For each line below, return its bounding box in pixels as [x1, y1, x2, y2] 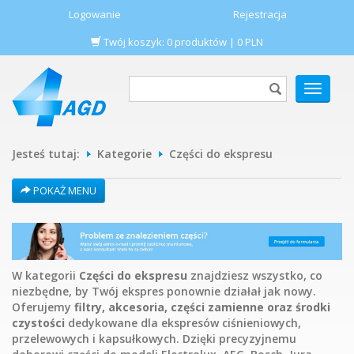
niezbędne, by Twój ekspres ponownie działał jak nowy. [12, 284, 316, 299]
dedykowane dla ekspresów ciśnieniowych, [65, 315, 301, 331]
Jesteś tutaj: [12, 146, 80, 161]
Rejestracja [232, 7, 287, 21]
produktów [175, 35, 227, 49]
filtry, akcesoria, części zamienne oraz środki [74, 299, 330, 315]
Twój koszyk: [101, 35, 167, 49]
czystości [12, 315, 65, 331]
